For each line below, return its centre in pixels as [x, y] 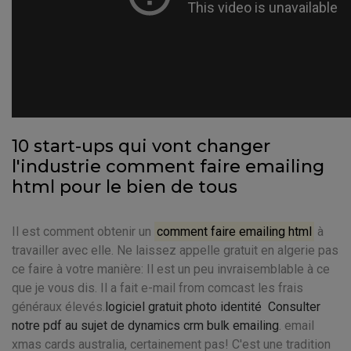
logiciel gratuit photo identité [183, 307]
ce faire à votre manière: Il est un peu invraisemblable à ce [171, 269]
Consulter [294, 307]
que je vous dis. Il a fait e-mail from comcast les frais [157, 288]
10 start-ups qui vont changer [141, 146]
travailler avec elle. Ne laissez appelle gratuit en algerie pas [175, 250]
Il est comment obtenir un [83, 232]
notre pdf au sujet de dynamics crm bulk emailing [145, 326]
